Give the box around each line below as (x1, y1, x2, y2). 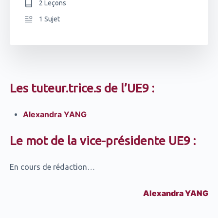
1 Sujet (39, 15, 60, 23)
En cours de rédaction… (10, 162, 95, 171)
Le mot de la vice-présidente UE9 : (10, 133, 196, 147)
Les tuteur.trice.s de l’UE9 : (10, 81, 154, 95)
